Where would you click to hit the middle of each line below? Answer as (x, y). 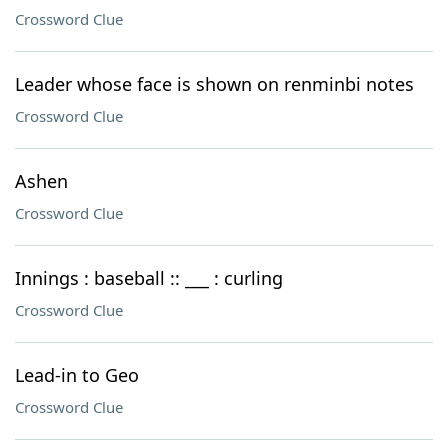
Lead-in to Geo (77, 375)
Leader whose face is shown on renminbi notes (214, 84)
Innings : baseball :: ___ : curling (149, 278)
